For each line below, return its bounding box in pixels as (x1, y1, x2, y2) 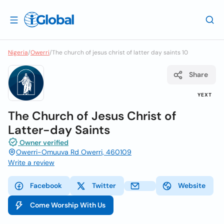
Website (178, 181, 205, 190)
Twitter (92, 181, 116, 190)
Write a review (8, 158, 54, 167)
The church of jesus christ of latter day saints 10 (52, 48, 188, 56)
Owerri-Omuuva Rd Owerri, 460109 (16, 147, 131, 156)
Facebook (30, 181, 62, 190)
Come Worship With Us (30, 200, 105, 209)
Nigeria (8, 48, 28, 56)
